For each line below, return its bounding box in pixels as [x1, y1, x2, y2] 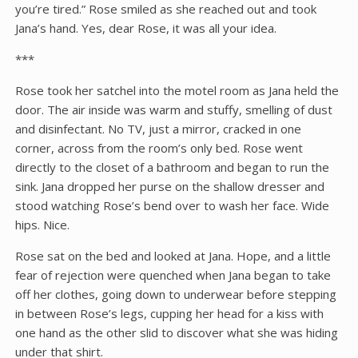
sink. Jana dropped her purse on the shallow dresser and [14, 178, 324, 194]
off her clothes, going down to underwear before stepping [14, 286, 336, 302]
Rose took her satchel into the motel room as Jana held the [14, 82, 339, 98]
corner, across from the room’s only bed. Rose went [14, 140, 303, 156]
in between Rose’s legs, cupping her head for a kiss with [14, 305, 324, 321]
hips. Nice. [14, 217, 70, 233]
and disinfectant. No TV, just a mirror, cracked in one [14, 121, 301, 137]
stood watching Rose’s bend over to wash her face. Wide [14, 197, 329, 213]
